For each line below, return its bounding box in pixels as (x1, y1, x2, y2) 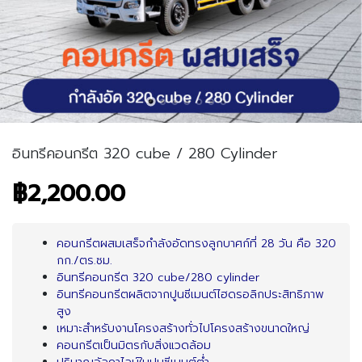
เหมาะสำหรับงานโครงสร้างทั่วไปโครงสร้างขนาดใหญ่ (57, 320, 309, 337)
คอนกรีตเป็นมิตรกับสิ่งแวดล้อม (57, 337, 211, 354)
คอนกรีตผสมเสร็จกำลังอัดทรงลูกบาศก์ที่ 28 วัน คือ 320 (57, 235, 336, 252)
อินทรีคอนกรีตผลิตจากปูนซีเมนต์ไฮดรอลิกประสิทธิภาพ (57, 286, 324, 303)
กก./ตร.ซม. (57, 252, 112, 269)
